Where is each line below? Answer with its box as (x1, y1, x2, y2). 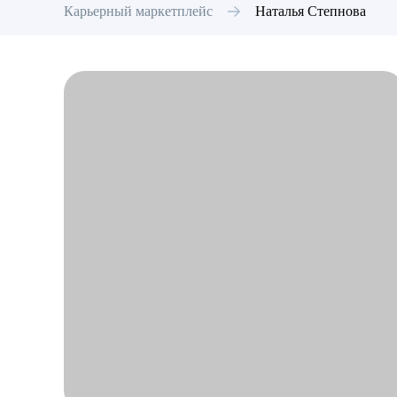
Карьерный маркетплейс (64, 4, 213, 19)
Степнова (307, 4, 366, 19)
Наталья (255, 4, 304, 19)
